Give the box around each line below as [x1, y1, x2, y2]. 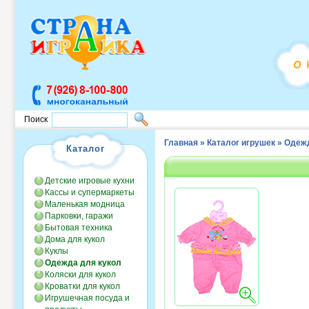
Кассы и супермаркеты [45, 188, 134, 197]
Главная [164, 138, 198, 148]
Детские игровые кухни [45, 176, 134, 186]
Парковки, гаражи [45, 211, 113, 221]
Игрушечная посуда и [45, 293, 130, 303]
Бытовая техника [45, 223, 112, 232]
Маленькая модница [45, 199, 125, 209]
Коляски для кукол [45, 270, 116, 279]
